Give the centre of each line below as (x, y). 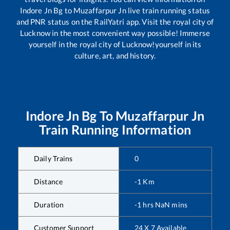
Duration (49, 205)
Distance (49, 181)
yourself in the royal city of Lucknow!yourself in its (115, 44)
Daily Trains (53, 158)
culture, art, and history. (115, 55)
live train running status (168, 10)
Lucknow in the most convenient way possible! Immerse (115, 33)
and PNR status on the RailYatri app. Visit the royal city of (115, 22)
